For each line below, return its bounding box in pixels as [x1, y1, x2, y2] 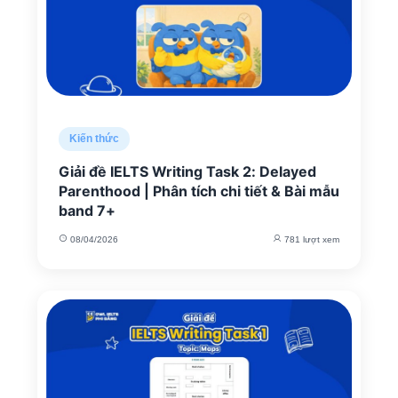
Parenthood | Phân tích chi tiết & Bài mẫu [59, 182, 339, 200]
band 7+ [59, 202, 115, 219]
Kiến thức [69, 132, 119, 145]
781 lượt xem [282, 235, 339, 244]
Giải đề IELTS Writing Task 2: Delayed [59, 163, 316, 180]
